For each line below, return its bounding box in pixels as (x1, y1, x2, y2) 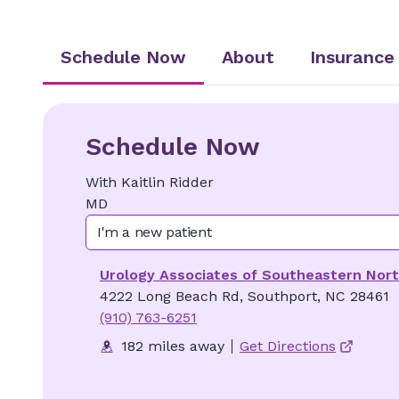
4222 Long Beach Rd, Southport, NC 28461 (100, 288, 389, 305)
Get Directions (240, 338, 336, 354)
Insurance (310, 46, 395, 68)
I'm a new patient (97, 224, 212, 240)
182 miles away (121, 338, 224, 354)
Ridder (169, 174, 214, 191)
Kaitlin (121, 174, 165, 191)
